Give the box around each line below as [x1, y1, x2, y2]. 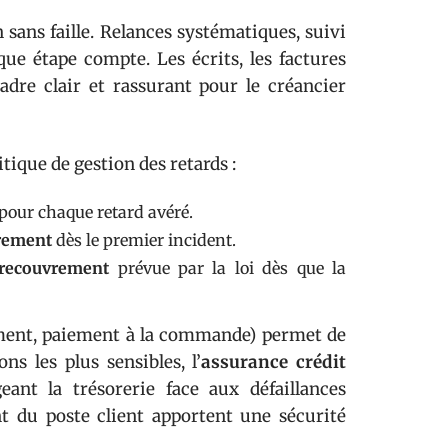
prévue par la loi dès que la [109, 258, 347, 278]
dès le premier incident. [52, 230, 236, 250]
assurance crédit [201, 351, 346, 373]
